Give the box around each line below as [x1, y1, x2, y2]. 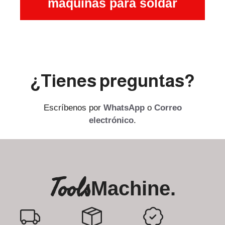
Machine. [90, 177, 176, 199]
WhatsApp [103, 102, 145, 113]
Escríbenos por [43, 102, 103, 113]
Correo [154, 102, 182, 113]
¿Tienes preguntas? [30, 70, 195, 90]
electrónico [89, 115, 134, 125]
